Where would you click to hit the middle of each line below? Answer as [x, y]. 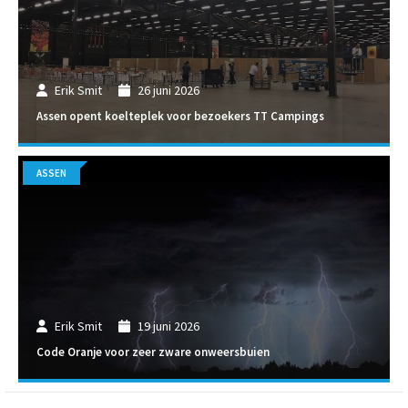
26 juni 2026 [168, 91]
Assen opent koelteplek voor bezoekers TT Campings [180, 116]
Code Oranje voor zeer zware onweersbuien [153, 352]
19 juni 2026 [168, 326]
